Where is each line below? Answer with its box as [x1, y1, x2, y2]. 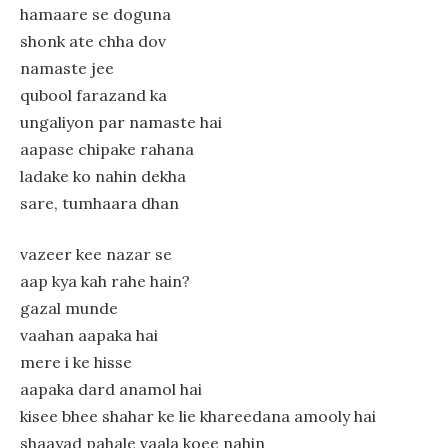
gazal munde [20, 298, 118, 319]
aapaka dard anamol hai [20, 379, 202, 400]
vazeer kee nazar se [20, 244, 172, 265]
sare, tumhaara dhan [20, 192, 179, 213]
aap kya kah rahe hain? [20, 271, 190, 292]
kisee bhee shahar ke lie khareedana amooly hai [20, 406, 376, 427]
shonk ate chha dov [20, 30, 166, 51]
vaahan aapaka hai [20, 325, 158, 346]
